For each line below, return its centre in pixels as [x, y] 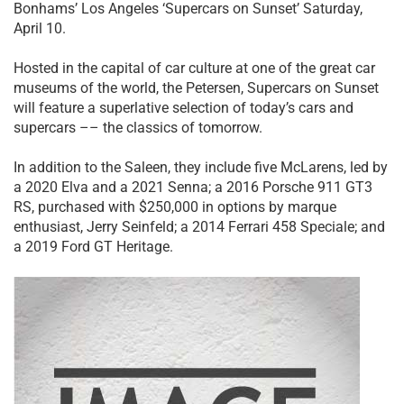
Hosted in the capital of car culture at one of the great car [194, 69]
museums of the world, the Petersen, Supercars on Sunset [196, 88]
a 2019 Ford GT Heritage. [93, 247]
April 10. [40, 28]
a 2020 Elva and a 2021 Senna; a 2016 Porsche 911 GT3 [193, 188]
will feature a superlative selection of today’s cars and [184, 108]
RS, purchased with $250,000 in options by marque [175, 207]
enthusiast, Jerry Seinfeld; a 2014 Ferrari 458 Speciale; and [199, 227]
